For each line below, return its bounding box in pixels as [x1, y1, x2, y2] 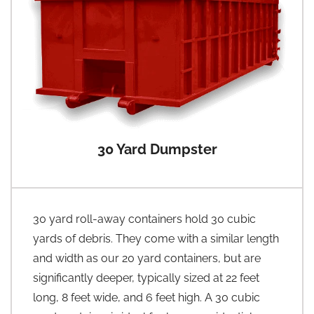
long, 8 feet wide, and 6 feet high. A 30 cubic [33, 291, 260, 305]
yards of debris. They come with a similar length [33, 232, 279, 246]
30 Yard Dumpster [97, 141, 217, 158]
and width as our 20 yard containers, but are [33, 252, 261, 266]
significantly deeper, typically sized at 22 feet [33, 271, 259, 285]
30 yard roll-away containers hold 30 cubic [33, 212, 256, 226]
